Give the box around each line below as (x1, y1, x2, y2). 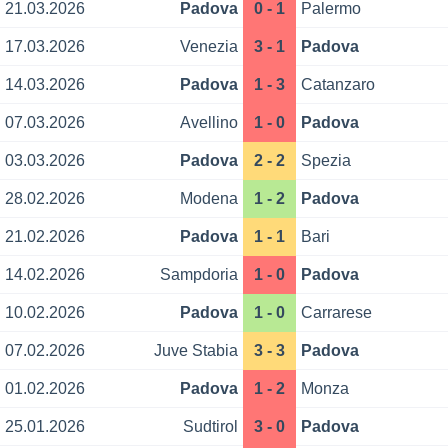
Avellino (179, 114, 238, 132)
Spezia (301, 152, 352, 170)
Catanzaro (301, 76, 376, 94)
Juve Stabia (153, 342, 238, 360)
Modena (179, 190, 238, 208)
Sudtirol (182, 418, 238, 436)
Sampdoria (159, 266, 238, 284)
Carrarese (301, 304, 373, 322)
